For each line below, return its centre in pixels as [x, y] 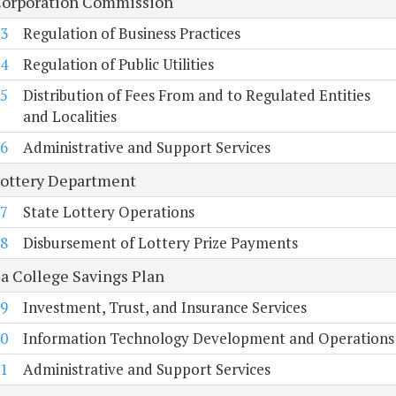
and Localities [69, 117]
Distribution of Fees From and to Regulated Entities [196, 95]
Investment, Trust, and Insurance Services [164, 308]
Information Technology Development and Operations [208, 339]
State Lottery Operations [108, 212]
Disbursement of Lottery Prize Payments [160, 243]
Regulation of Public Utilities [118, 65]
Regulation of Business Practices [131, 34]
